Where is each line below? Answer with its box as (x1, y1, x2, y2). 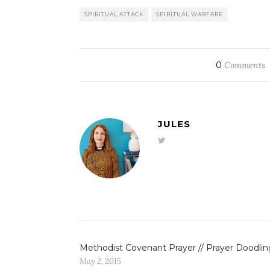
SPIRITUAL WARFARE (156, 10, 223, 17)
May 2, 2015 (80, 256, 121, 266)
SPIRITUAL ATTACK (84, 10, 144, 17)
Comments (222, 59, 266, 71)
